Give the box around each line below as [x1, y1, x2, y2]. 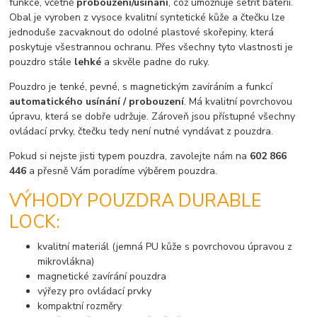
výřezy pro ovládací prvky [38, 284, 152, 299]
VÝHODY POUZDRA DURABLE [9, 189, 262, 214]
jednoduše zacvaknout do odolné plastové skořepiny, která [9, 25, 275, 39]
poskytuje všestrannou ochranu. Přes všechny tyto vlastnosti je [9, 40, 294, 54]
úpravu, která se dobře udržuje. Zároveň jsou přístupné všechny [9, 109, 296, 123]
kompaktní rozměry [38, 299, 122, 313]
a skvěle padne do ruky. [104, 54, 210, 69]
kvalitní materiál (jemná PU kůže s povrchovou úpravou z [38, 240, 293, 254]
